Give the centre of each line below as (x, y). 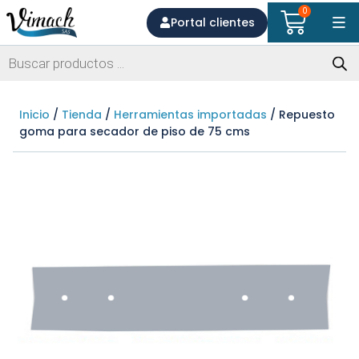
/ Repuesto (301, 115)
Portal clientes (213, 22)
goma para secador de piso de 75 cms (135, 131)
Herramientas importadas (190, 115)
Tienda (82, 115)
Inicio (34, 115)
